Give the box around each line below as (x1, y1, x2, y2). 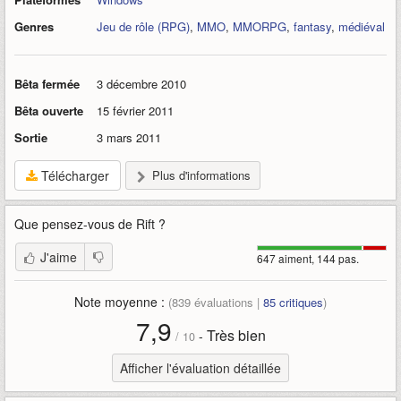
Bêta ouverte (14, 102, 83, 119)
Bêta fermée (14, 75, 80, 92)
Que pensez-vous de (14, 215, 136, 233)
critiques (276, 294, 323, 311)
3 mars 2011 (97, 129, 161, 146)
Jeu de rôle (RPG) (97, 18, 190, 35)
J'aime (40, 248, 77, 266)
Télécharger (38, 166, 109, 184)
